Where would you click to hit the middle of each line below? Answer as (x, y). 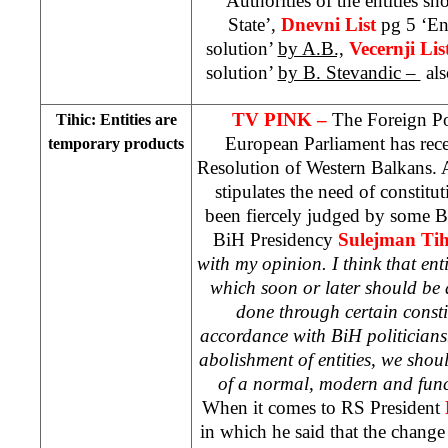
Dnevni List (328, 24)
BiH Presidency (275, 239)
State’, (254, 24)
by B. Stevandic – (349, 72)
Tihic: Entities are (116, 119)
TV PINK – (281, 119)
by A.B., (310, 48)
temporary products (116, 143)
